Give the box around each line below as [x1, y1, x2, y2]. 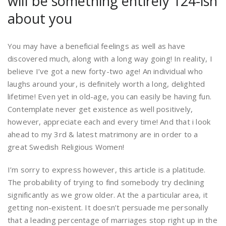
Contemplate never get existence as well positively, [8, 104, 193, 114]
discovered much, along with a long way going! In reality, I [8, 53, 212, 64]
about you [8, 9, 72, 28]
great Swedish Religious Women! [8, 142, 124, 152]
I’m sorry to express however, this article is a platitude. [8, 164, 206, 175]
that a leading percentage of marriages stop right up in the [8, 215, 217, 225]
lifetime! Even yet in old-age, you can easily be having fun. [8, 91, 212, 101]
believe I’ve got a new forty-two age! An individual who [8, 66, 203, 76]
